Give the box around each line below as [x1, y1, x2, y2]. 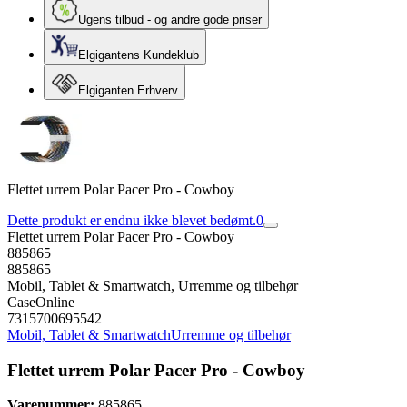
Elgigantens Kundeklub [78, 48, 199, 62]
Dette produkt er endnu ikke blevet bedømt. [7, 213, 256, 228]
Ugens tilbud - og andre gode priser [78, 13, 262, 26]
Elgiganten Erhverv [78, 84, 178, 97]
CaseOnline [7, 294, 74, 310]
